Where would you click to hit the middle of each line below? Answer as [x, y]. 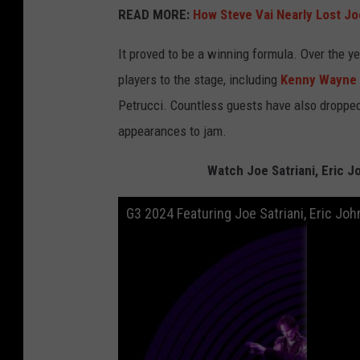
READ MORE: [154, 14]
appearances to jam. [172, 131]
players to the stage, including [199, 79]
